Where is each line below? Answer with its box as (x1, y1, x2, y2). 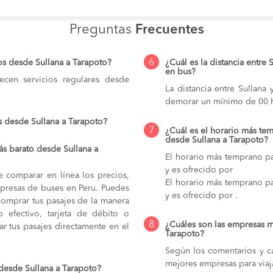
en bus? (165, 67, 196, 76)
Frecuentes (135, 23, 204, 37)
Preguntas (69, 23, 135, 37)
